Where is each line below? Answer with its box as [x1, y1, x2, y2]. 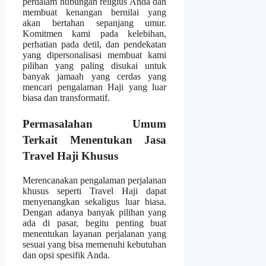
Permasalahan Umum [23, 118, 167, 131]
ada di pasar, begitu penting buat [23, 217, 167, 228]
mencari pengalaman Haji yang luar [23, 82, 167, 93]
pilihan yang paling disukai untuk [23, 61, 167, 71]
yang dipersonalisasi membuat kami [23, 50, 167, 61]
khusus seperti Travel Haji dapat [23, 185, 167, 196]
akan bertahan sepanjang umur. [23, 18, 167, 28]
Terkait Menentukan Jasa [23, 134, 167, 147]
